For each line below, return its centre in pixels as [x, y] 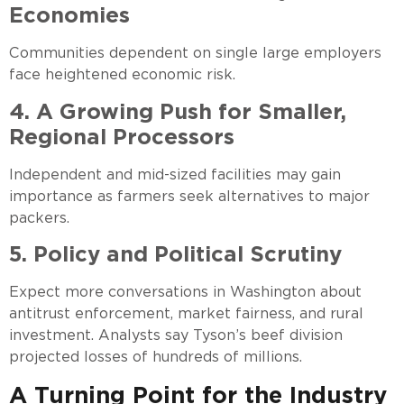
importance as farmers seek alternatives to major [189, 196]
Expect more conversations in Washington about [185, 292]
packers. [39, 217]
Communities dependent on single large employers [195, 53]
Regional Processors [122, 136]
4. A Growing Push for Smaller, [178, 111]
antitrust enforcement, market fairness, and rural [186, 314]
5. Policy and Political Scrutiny [175, 254]
